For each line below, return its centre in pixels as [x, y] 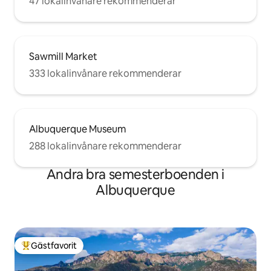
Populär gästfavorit [60, 251]
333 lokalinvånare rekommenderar [105, 74]
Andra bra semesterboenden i [135, 175]
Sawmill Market [63, 57]
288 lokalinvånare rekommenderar [105, 146]
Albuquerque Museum [77, 129]
